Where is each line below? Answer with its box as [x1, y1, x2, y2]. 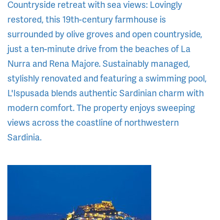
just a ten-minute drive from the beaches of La [7, 42, 191, 55]
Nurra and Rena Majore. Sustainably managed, [7, 57, 190, 70]
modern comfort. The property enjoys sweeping [7, 101, 195, 114]
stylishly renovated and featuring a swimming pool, [7, 72, 207, 84]
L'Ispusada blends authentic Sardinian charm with [7, 86, 204, 99]
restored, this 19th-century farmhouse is [7, 13, 166, 26]
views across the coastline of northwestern [7, 116, 179, 129]
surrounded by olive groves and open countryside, [7, 27, 202, 40]
